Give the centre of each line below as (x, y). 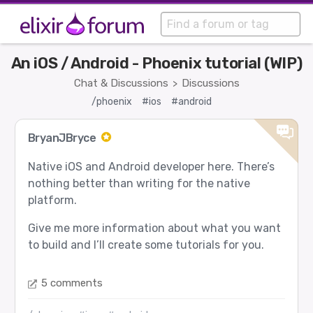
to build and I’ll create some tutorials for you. (146, 245)
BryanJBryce (63, 138)
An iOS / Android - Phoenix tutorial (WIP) (156, 64)
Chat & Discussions (121, 83)
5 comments (72, 283)
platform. (52, 201)
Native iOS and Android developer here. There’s (151, 167)
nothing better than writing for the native (139, 184)
